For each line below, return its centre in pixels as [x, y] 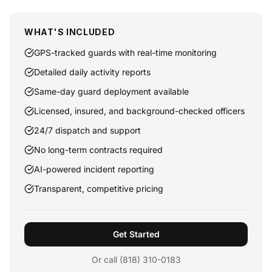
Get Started [136, 234]
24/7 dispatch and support [87, 130]
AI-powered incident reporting [94, 169]
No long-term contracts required [98, 150]
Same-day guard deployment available [111, 91]
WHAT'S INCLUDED [70, 32]
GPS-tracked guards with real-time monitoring [125, 53]
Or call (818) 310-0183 [136, 260]
